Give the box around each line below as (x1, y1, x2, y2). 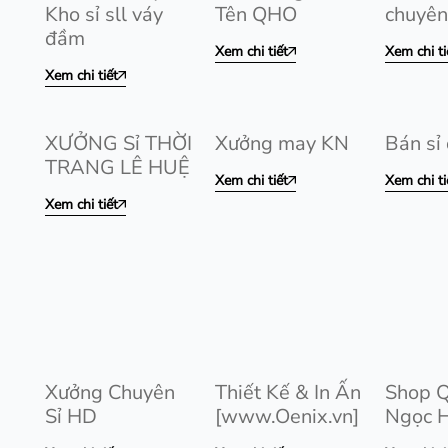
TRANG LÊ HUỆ (45, 154, 190, 181)
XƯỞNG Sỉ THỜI (45, 130, 192, 157)
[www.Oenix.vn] (215, 403, 359, 430)
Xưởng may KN (215, 130, 349, 157)
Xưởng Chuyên (45, 379, 175, 406)
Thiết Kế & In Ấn (215, 379, 361, 406)
